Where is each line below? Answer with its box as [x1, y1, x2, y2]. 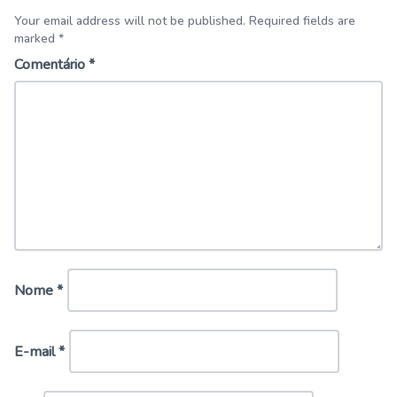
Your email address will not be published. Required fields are [14, 12, 355, 29]
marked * [14, 29, 64, 47]
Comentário [14, 54, 89, 74]
